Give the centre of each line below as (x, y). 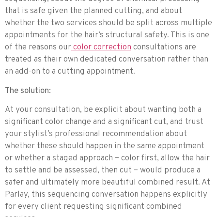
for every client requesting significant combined (93, 207)
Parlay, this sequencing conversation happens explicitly (106, 195)
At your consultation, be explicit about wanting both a (103, 110)
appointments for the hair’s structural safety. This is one (107, 36)
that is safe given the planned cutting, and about (93, 11)
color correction (101, 48)
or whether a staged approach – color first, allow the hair (107, 159)
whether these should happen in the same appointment (105, 147)
